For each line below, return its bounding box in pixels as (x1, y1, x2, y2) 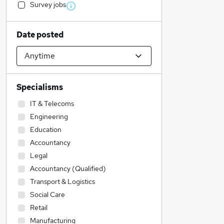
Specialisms (16, 82, 63, 92)
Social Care (30, 190, 65, 199)
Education (30, 125, 61, 134)
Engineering (30, 112, 68, 121)
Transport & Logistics (30, 177, 95, 186)
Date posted (16, 29, 63, 40)
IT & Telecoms (30, 99, 74, 108)
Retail (30, 203, 47, 212)
